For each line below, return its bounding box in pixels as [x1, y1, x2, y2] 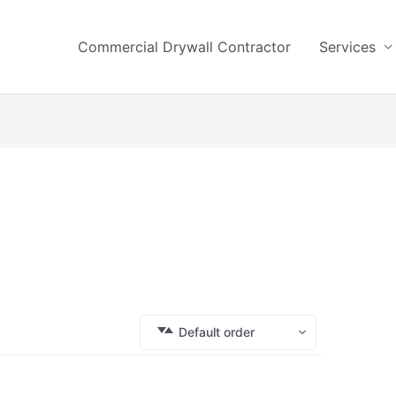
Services [319, 38, 376, 56]
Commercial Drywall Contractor [78, 38, 291, 56]
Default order [178, 324, 255, 339]
